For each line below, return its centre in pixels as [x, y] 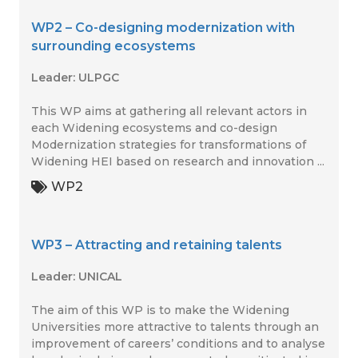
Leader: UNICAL [77, 276]
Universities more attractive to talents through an [175, 327]
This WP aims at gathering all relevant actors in [169, 111]
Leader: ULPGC [75, 78]
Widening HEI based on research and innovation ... [178, 161]
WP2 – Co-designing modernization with [163, 28]
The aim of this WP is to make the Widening [160, 310]
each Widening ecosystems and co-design [154, 128]
